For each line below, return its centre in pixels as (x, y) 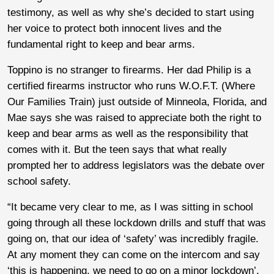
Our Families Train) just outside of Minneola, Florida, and (137, 102)
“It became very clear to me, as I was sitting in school (130, 207)
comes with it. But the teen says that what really (117, 150)
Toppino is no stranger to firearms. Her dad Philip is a (129, 70)
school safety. (39, 182)
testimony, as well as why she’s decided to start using (131, 13)
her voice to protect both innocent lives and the (114, 29)
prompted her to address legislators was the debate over (136, 166)
